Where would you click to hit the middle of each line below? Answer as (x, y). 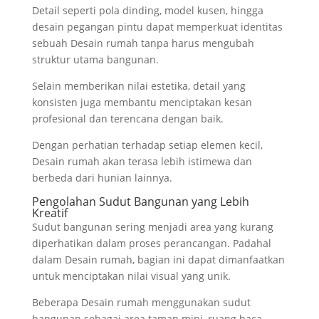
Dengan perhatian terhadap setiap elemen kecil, (147, 145)
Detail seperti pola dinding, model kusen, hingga (147, 10)
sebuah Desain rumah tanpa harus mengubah (143, 43)
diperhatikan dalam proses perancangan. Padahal (151, 243)
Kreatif (49, 213)
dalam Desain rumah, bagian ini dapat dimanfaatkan (158, 259)
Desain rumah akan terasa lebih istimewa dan (142, 161)
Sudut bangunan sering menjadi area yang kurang (152, 226)
